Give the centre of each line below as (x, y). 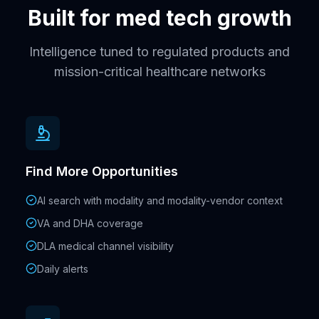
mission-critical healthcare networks (159, 72)
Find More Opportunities (102, 171)
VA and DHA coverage (90, 223)
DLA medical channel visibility (105, 246)
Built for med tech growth (159, 18)
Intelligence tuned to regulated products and (159, 52)
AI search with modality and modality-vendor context (160, 200)
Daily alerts (63, 269)
